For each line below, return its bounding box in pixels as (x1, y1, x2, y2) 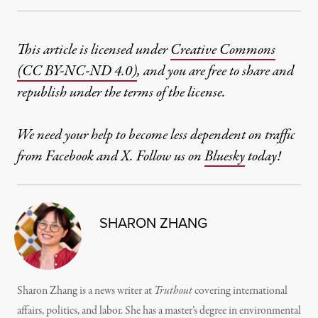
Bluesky (204, 146, 245, 168)
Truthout (154, 283, 192, 300)
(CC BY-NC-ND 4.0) (17, 61, 137, 82)
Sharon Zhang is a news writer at (17, 283, 154, 300)
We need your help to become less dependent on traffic (17, 125, 295, 146)
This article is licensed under (17, 40, 170, 61)
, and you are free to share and (137, 61, 294, 82)
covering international (192, 283, 287, 300)
